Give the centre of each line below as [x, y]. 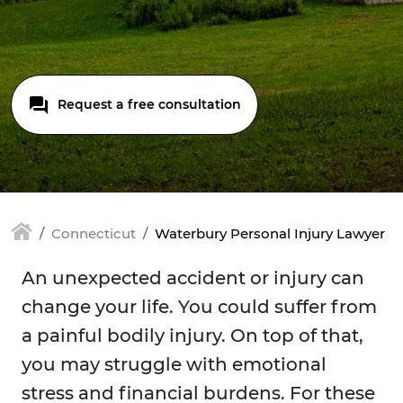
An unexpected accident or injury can [193, 278]
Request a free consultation [148, 104]
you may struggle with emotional [174, 365]
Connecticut [94, 233]
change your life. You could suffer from [199, 307]
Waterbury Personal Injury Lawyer [270, 233]
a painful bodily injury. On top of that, [193, 336]
